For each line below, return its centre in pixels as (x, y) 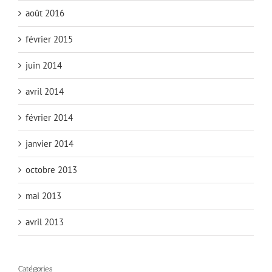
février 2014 (49, 117)
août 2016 (45, 13)
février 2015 (49, 39)
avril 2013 (45, 222)
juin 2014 (44, 65)
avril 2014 (45, 91)
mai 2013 (43, 195)
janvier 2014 (49, 143)
